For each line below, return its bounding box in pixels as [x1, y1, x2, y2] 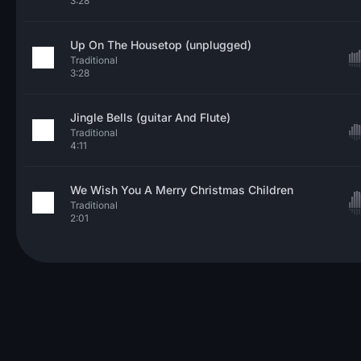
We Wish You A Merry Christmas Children [70, 183, 293, 197]
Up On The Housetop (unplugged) [70, 38, 251, 52]
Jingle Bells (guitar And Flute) [70, 110, 230, 124]
